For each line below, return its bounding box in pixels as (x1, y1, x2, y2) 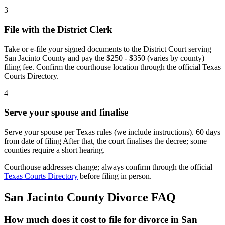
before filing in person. (80, 172, 152, 181)
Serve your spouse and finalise (4, 107, 128, 118)
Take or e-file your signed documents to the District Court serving (4, 44, 211, 53)
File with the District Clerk (4, 24, 113, 35)
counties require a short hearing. (4, 146, 105, 155)
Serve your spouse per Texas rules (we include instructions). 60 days (4, 128, 220, 137)
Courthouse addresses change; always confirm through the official (4, 163, 212, 172)
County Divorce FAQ (64, 191, 176, 204)
